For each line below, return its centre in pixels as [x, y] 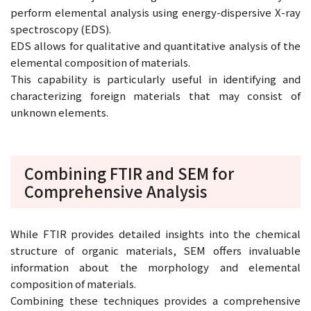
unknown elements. [59, 112]
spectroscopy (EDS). [61, 28]
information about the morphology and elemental [155, 267]
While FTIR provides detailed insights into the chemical [155, 233]
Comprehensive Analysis [116, 191]
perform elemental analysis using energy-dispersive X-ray [155, 12]
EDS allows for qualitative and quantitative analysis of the [155, 45]
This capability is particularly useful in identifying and [155, 78]
